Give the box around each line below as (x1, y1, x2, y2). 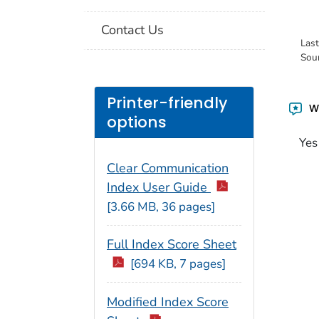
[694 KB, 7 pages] (130, 255, 226, 272)
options (107, 111, 167, 132)
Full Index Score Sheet (107, 235, 236, 253)
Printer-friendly (107, 92, 227, 113)
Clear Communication (107, 159, 229, 177)
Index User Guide (107, 179, 211, 197)
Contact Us (101, 21, 164, 39)
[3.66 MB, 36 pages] (107, 199, 215, 216)
